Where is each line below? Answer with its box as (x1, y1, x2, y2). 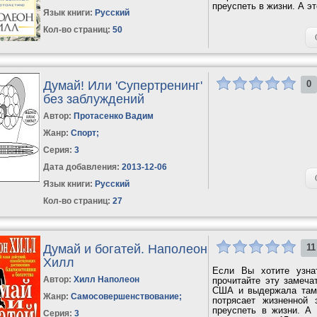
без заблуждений (43, 91, 145, 106)
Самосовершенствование (71, 291, 180, 301)
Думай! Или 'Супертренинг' (43, 78, 203, 93)
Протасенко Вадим (74, 110, 154, 121)
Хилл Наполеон (74, 274, 140, 284)
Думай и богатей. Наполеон (43, 241, 208, 256)
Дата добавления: (43, 161, 120, 172)
